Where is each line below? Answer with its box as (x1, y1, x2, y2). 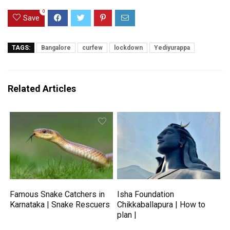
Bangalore (41, 44, 71, 52)
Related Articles (8, 83, 76, 94)
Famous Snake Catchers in (10, 189, 105, 200)
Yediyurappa (154, 44, 190, 52)
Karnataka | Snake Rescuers (10, 200, 110, 210)
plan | (117, 210, 137, 220)
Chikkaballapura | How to (117, 200, 206, 210)
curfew (82, 44, 103, 52)
